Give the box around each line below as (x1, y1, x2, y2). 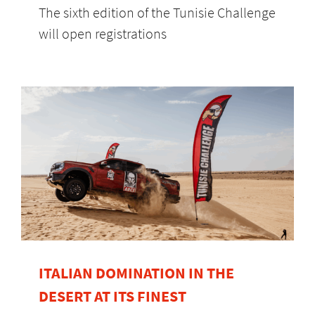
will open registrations (39, 24, 167, 42)
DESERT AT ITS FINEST (39, 285, 186, 306)
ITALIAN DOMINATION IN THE (39, 262, 234, 283)
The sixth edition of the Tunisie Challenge (39, 3, 276, 21)
